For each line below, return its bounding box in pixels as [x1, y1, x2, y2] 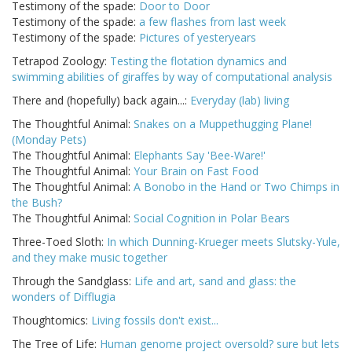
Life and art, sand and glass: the [134, 273, 296, 289]
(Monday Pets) [12, 132, 86, 148]
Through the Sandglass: [12, 273, 134, 289]
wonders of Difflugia [12, 289, 115, 305]
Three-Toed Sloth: [12, 234, 107, 250]
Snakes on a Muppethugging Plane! [134, 116, 312, 132]
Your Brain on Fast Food [134, 163, 258, 179]
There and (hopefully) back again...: [12, 93, 190, 108]
